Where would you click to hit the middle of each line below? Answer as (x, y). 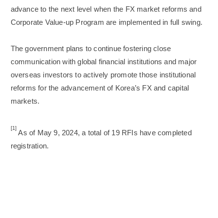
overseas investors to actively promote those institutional (103, 75)
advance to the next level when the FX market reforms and (106, 9)
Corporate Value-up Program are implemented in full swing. (107, 23)
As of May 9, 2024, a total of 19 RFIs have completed (105, 133)
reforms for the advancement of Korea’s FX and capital (100, 88)
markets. (25, 101)
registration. (30, 146)
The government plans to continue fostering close (91, 49)
